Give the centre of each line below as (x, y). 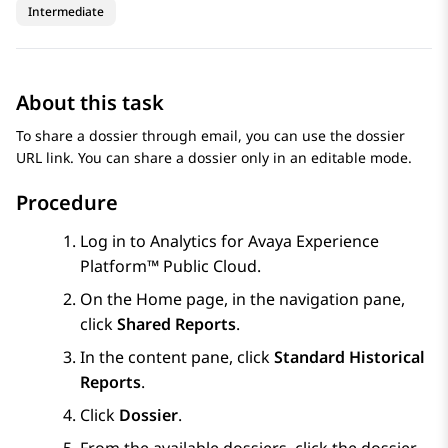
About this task (90, 103)
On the (108, 299)
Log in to (115, 241)
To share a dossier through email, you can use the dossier (210, 136)
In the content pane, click (177, 357)
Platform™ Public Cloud (168, 266)
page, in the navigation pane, (293, 299)
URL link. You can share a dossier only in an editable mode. (214, 158)
